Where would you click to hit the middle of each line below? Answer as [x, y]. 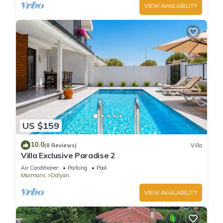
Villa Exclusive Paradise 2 [68, 156]
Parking [77, 168]
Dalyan [60, 175]
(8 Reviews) [60, 145]
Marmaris [33, 175]
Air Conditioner [40, 168]
